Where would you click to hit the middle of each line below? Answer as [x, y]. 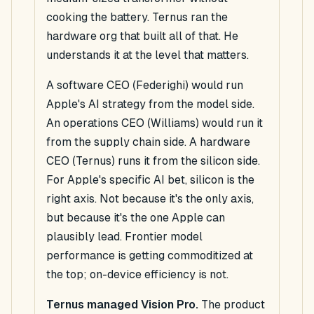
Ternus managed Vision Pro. [122, 305]
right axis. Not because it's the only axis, [150, 199]
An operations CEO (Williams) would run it [155, 123]
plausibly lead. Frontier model [124, 237]
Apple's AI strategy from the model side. [150, 104]
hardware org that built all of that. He [142, 36]
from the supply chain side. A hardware [148, 142]
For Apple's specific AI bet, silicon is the [150, 180]
